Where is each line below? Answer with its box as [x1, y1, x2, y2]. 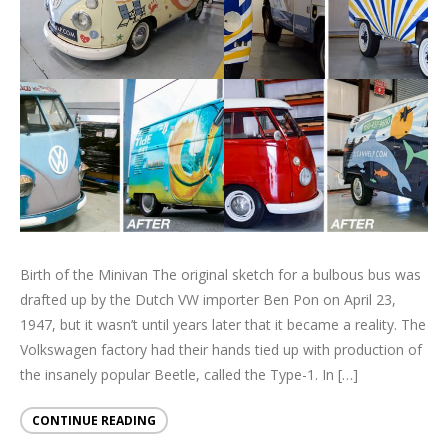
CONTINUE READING [32, 411, 156, 429]
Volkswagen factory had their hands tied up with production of [20, 339, 422, 359]
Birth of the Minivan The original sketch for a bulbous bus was [20, 264, 421, 284]
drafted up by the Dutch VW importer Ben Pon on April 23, [20, 289, 396, 309]
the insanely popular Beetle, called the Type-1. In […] [20, 364, 358, 384]
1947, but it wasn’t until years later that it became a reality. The [20, 314, 426, 334]
